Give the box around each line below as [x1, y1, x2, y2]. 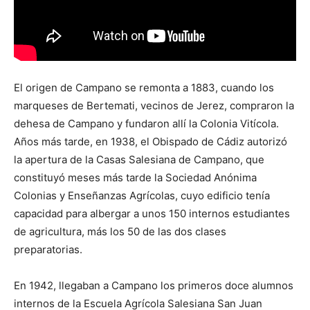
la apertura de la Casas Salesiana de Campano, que [14, 152, 264, 166]
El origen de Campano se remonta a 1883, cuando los [14, 80, 274, 94]
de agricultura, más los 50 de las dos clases [14, 224, 226, 238]
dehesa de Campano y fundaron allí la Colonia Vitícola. [14, 116, 279, 130]
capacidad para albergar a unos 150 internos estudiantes [14, 206, 290, 220]
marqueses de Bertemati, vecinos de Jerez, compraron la [14, 98, 294, 112]
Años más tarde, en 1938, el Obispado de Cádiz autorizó [14, 134, 287, 148]
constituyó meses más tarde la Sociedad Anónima [14, 170, 257, 184]
